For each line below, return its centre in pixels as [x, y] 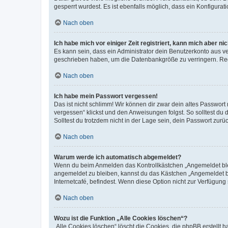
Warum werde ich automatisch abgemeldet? [118, 157]
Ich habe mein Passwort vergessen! [106, 96]
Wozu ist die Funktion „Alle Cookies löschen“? [121, 218]
